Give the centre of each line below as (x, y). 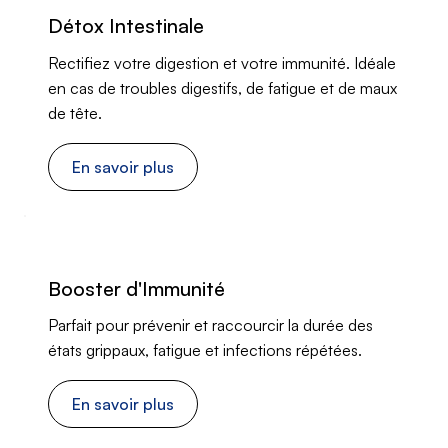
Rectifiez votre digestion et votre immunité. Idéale (221, 62)
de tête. (74, 112)
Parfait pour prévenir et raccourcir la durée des (210, 325)
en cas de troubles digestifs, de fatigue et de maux (222, 87)
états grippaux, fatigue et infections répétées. (204, 350)
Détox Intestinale (125, 26)
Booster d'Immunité (136, 288)
